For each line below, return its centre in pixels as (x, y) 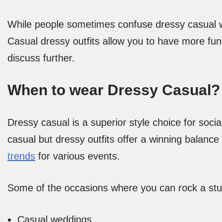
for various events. (79, 156)
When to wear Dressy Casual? (114, 90)
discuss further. (43, 58)
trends (21, 156)
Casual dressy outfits (54, 41)
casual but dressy (46, 139)
